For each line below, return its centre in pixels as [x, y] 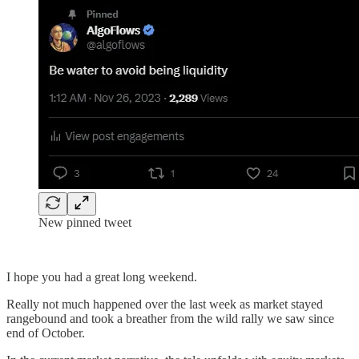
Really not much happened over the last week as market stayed [165, 304]
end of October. [46, 333]
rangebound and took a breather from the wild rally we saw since [170, 318]
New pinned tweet [85, 222]
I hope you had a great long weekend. [102, 276]
